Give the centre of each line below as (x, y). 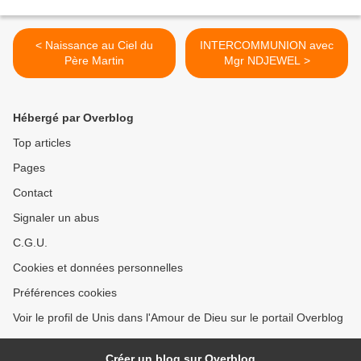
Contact (33, 193)
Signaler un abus (56, 218)
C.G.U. (30, 243)
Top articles (42, 143)
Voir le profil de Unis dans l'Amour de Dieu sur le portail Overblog (178, 318)
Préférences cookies (65, 293)
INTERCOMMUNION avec (267, 46)
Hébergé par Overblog (73, 118)
